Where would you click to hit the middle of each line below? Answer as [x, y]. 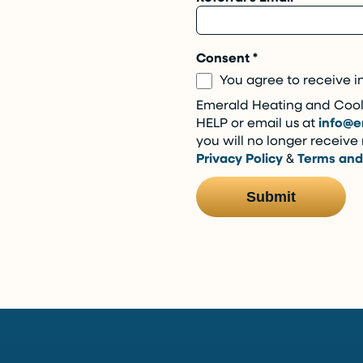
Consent [224, 58]
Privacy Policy [239, 158]
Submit [271, 197]
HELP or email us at [257, 122]
